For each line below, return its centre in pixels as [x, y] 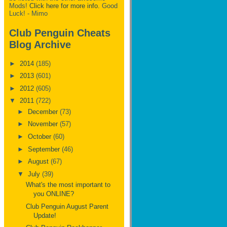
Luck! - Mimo [28, 14]
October [40, 136]
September [45, 149]
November [44, 124]
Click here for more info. [65, 6]
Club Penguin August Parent [67, 206]
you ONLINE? [54, 194]
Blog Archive [40, 44]
